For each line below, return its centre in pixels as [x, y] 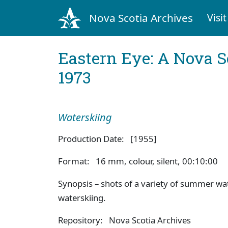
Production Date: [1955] [107, 138]
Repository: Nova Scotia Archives [124, 220]
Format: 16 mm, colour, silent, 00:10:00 [138, 161]
